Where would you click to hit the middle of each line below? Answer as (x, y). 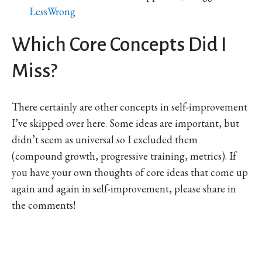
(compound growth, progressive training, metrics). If (124, 156)
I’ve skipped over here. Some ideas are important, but (125, 123)
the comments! (44, 205)
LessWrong (52, 11)
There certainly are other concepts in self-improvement (130, 106)
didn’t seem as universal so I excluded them (105, 139)
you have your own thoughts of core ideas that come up (130, 172)
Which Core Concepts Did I (119, 44)
